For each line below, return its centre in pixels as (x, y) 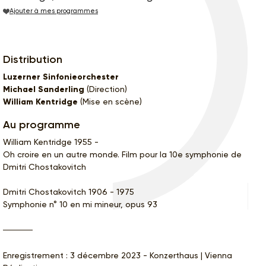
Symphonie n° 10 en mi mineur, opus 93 (80, 204)
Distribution (33, 59)
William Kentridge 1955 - (51, 142)
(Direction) (106, 89)
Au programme (42, 124)
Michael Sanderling (44, 89)
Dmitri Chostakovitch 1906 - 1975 (69, 191)
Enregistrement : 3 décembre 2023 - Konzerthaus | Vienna (118, 255)
